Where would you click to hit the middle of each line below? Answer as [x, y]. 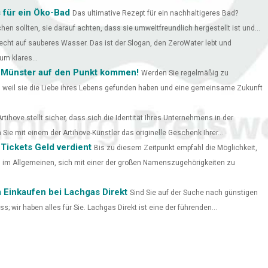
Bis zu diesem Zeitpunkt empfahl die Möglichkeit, [176, 147]
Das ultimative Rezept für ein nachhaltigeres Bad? [155, 13]
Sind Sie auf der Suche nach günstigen [194, 192]
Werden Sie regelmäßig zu [185, 73]
